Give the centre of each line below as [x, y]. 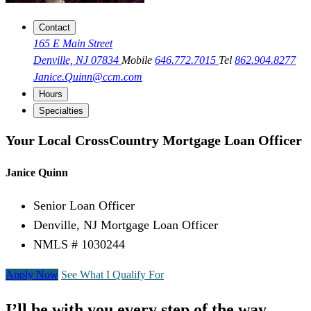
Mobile [138, 60]
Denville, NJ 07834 [77, 60]
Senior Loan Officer [84, 206]
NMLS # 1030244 [79, 245]
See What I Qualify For [112, 275]
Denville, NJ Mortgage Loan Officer [126, 225]
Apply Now [32, 275]
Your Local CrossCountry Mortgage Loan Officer [154, 140]
